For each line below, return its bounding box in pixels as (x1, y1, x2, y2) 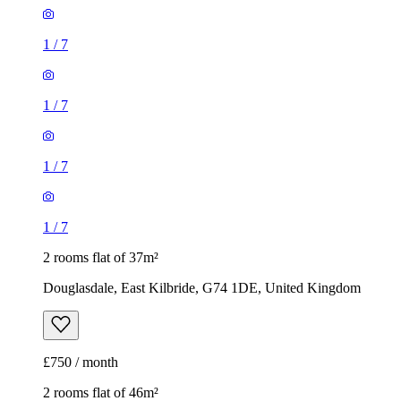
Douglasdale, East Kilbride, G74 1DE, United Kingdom (43, 279, 361, 295)
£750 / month (43, 354, 118, 370)
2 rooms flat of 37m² (43, 249, 158, 265)
